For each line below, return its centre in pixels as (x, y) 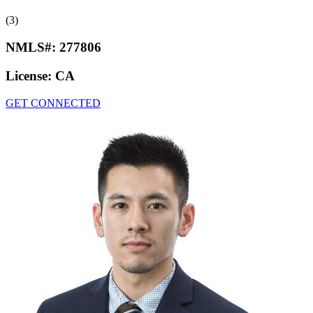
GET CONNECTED (53, 103)
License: (30, 75)
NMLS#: (32, 48)
